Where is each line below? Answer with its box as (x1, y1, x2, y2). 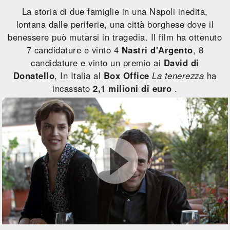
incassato (52, 82, 93, 94)
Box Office (103, 69, 149, 82)
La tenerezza (152, 69, 204, 82)
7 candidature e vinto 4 (26, 44, 122, 56)
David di (163, 56, 199, 69)
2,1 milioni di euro (93, 82, 172, 94)
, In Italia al (54, 69, 104, 82)
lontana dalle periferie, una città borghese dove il (16, 18, 214, 30)
